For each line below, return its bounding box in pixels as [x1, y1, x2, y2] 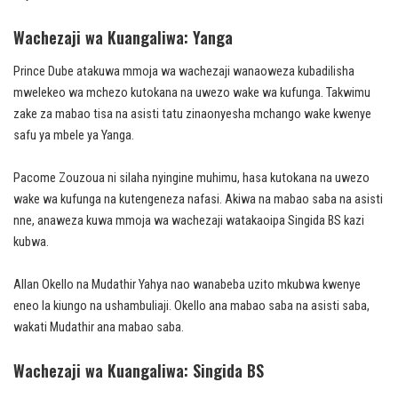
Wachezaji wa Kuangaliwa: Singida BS [13, 359, 264, 383]
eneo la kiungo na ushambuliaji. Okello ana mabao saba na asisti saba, [13, 298, 370, 314]
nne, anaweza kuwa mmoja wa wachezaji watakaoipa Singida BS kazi [13, 213, 364, 229]
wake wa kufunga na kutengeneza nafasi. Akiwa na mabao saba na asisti [13, 192, 383, 208]
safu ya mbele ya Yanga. [13, 128, 134, 144]
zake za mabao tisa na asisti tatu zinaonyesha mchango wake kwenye [13, 107, 371, 123]
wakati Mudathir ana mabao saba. [13, 320, 184, 336]
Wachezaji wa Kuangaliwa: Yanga [13, 25, 233, 49]
